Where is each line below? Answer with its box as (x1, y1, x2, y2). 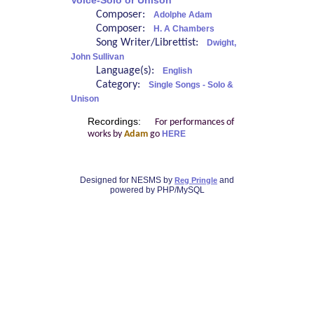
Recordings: (87, 116, 144, 127)
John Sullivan (70, 52, 124, 62)
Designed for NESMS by (80, 175, 175, 185)
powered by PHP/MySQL (109, 184, 205, 195)
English (162, 66, 192, 76)
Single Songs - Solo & (148, 80, 233, 90)
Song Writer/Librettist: (95, 37, 207, 49)
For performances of (154, 117, 234, 127)
